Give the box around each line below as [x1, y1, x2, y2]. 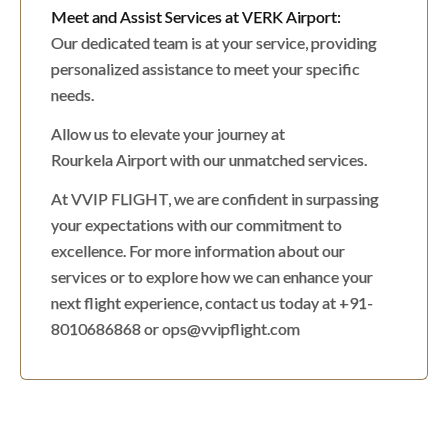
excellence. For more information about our [51, 240, 345, 260]
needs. [51, 84, 94, 104]
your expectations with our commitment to [51, 214, 342, 234]
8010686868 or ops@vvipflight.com [51, 318, 300, 338]
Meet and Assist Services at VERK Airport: [51, 6, 341, 26]
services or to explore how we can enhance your [51, 266, 373, 286]
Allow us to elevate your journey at [51, 123, 285, 143]
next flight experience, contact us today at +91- [51, 292, 373, 312]
